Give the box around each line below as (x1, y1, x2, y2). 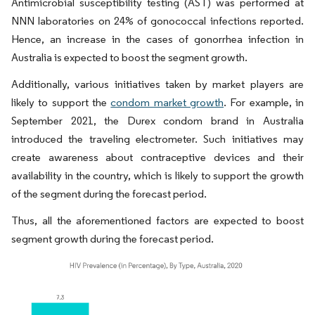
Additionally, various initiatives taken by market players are (11, 77, 304, 91)
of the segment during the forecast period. (11, 187, 207, 200)
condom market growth (110, 96, 224, 109)
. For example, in (224, 96, 304, 109)
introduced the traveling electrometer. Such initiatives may (11, 132, 304, 146)
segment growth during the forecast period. (11, 232, 214, 245)
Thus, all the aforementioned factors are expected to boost (11, 214, 304, 227)
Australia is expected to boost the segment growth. (11, 51, 247, 64)
